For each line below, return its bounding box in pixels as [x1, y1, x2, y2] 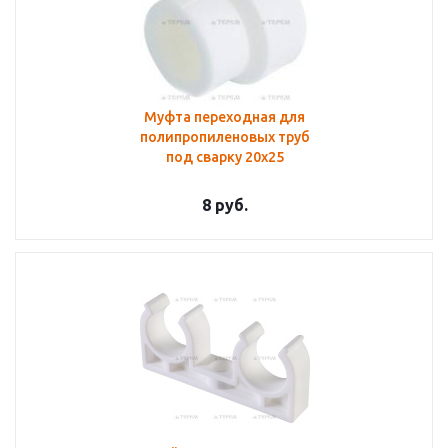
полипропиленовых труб [139, 129, 310, 145]
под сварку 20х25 [165, 149, 284, 165]
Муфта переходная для [144, 109, 305, 125]
